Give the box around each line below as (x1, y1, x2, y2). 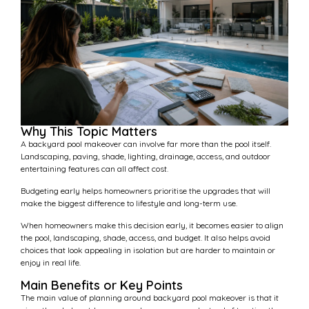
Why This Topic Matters (21, 123, 157, 139)
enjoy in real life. (21, 257, 81, 268)
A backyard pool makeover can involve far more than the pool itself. (21, 138, 271, 149)
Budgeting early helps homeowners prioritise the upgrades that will (21, 185, 270, 196)
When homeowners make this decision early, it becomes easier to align (21, 220, 283, 231)
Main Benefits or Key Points (21, 277, 183, 293)
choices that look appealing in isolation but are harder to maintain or (21, 245, 275, 256)
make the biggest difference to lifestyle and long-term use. (21, 197, 237, 208)
